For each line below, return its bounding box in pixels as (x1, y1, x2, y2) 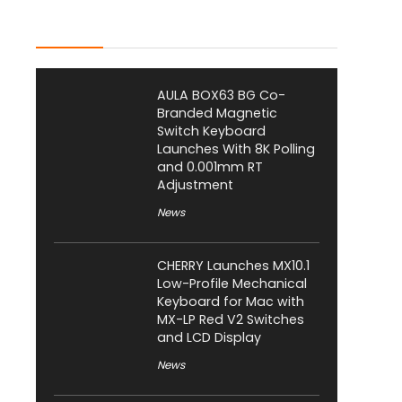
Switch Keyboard (157, 122, 266, 141)
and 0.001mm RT (157, 158, 263, 177)
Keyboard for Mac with (157, 293, 304, 311)
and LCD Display (157, 328, 261, 347)
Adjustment (157, 176, 233, 195)
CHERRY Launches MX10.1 (157, 257, 310, 275)
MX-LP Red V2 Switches (157, 310, 304, 329)
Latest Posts (36, 13, 129, 36)
